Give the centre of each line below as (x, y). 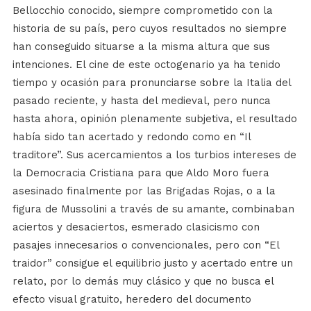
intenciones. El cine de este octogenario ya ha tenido (146, 64)
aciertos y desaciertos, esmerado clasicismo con (136, 227)
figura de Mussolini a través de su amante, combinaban (153, 209)
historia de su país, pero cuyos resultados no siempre (149, 28)
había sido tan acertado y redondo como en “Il (131, 136)
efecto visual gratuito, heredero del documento (132, 299)
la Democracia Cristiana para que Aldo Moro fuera (141, 173)
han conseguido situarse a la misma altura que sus (141, 46)
